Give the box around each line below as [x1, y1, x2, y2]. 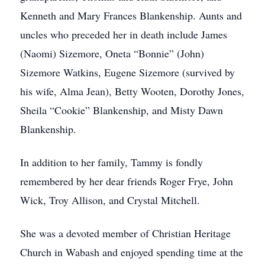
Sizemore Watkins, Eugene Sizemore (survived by [20, 65, 235, 79]
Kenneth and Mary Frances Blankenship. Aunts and [20, 8, 242, 22]
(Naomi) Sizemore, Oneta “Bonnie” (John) [20, 46, 204, 60]
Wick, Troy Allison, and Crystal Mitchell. [20, 193, 200, 207]
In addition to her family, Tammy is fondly [20, 155, 203, 169]
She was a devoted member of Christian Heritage [20, 226, 231, 240]
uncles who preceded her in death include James [20, 27, 227, 41]
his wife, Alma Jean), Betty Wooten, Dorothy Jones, [20, 84, 244, 98]
